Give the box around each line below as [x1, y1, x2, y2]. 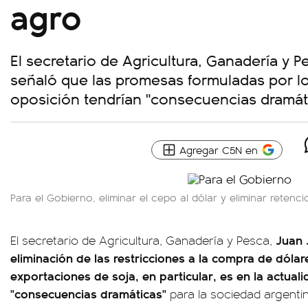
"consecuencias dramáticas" [10, 285, 166, 302]
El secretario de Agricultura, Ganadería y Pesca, [10, 232, 276, 248]
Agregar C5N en [179, 142, 258, 157]
